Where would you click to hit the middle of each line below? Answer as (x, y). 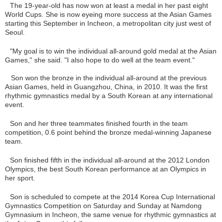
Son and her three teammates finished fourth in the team (99, 123)
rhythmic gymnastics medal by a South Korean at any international (109, 95)
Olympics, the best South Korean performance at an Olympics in (106, 169)
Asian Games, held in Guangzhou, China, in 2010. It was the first (106, 86)
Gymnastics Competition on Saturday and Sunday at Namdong (103, 205)
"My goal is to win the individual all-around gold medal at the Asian (113, 51)
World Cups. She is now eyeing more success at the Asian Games (108, 14)
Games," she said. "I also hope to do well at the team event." (100, 60)
